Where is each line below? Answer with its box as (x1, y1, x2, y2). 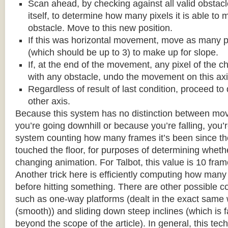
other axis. (28, 96, 70, 106)
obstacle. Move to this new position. (28, 23, 173, 33)
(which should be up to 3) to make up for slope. (28, 47, 218, 58)
